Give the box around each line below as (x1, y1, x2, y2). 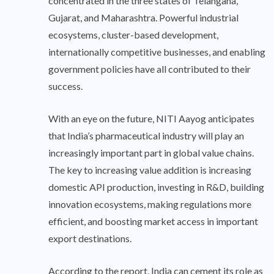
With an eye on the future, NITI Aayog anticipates (48, 113, 254, 125)
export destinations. (48, 232, 131, 245)
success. (48, 80, 83, 92)
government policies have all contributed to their (48, 63, 251, 75)
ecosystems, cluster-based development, (48, 29, 218, 41)
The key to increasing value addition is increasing (48, 164, 251, 176)
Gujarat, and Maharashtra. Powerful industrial (48, 12, 239, 24)
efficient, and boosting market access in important (48, 215, 258, 228)
